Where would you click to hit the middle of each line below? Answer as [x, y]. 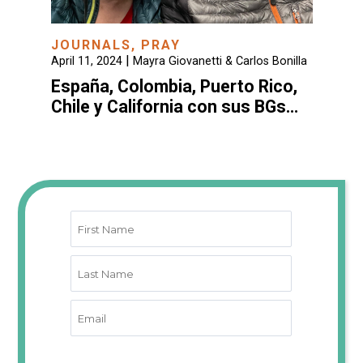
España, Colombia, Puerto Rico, [174, 86]
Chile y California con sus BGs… [174, 106]
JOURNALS [91, 45]
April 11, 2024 [86, 61]
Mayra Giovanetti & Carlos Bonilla [220, 61]
